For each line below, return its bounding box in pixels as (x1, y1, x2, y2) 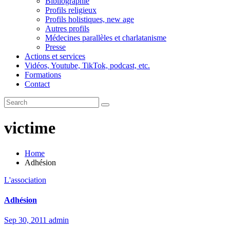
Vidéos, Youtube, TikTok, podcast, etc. (25, 61, 150, 70)
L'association (4, 175, 46, 184)
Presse (45, 43, 66, 51)
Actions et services (25, 52, 85, 61)
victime (4, 119, 55, 138)
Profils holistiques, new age (45, 15, 134, 24)
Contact (25, 80, 50, 88)
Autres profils (45, 24, 89, 33)
